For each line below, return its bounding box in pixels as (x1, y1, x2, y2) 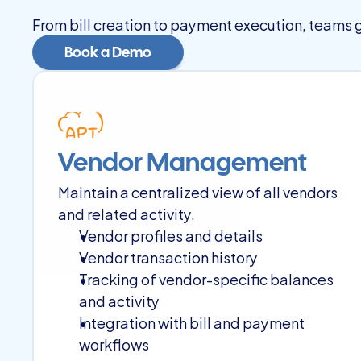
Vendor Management (58, 152, 307, 176)
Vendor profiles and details (79, 223, 263, 247)
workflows (79, 332, 149, 355)
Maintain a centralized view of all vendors (58, 180, 338, 203)
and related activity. (58, 201, 195, 225)
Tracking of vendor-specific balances (79, 267, 334, 290)
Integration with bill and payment (79, 310, 305, 334)
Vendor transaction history (79, 245, 258, 268)
